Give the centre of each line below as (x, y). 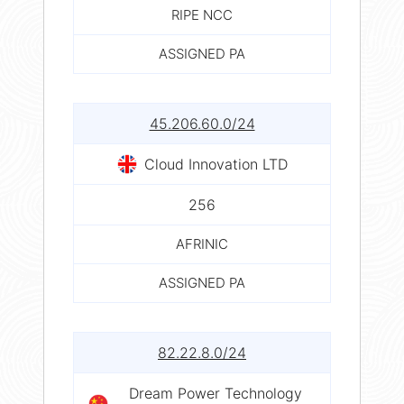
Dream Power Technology (216, 393)
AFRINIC (202, 243)
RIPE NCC (202, 14)
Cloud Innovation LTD (216, 164)
